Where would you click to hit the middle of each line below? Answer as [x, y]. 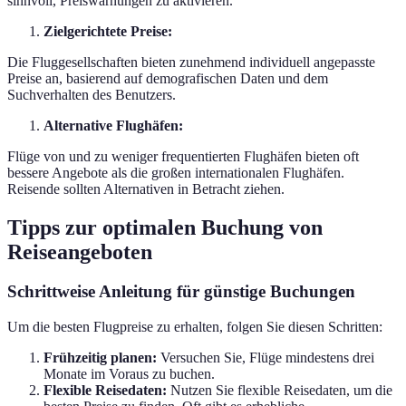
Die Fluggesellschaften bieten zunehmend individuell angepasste [191, 62]
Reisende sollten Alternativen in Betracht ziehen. [146, 188]
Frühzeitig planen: [100, 358]
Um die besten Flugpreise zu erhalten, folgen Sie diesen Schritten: [195, 327]
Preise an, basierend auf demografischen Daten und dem [168, 78]
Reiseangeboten [80, 251]
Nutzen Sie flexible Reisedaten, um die [280, 391]
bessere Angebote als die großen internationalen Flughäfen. [176, 172]
